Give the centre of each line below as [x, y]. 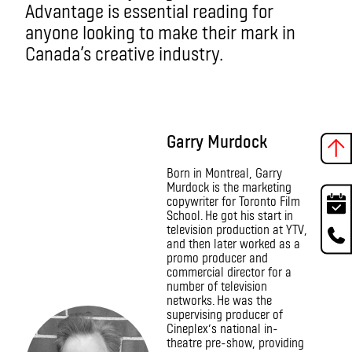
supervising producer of [225, 313]
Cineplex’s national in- [222, 328]
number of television [217, 285]
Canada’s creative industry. [124, 53]
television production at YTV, [237, 229]
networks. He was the [219, 299]
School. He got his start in [230, 214]
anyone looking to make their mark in [160, 31]
